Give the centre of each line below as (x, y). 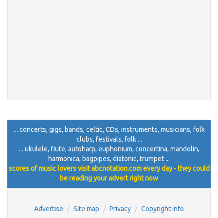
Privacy (120, 209)
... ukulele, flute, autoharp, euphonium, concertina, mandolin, (109, 149)
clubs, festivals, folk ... (109, 139)
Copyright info (163, 209)
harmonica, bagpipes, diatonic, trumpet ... (109, 159)
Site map (86, 209)
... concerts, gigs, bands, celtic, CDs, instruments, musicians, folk (109, 130)
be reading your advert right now (109, 178)
